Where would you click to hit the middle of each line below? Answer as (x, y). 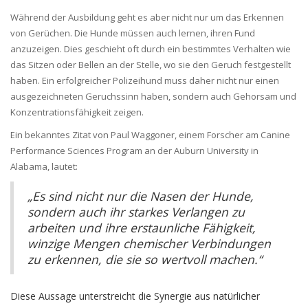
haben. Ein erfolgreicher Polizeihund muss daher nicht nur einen (145, 81)
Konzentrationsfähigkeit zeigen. (77, 112)
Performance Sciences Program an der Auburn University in (134, 151)
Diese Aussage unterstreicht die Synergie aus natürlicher (135, 296)
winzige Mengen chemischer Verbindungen (149, 244)
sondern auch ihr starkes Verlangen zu (136, 212)
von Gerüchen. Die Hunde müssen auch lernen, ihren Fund (133, 33)
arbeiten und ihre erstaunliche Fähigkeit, (142, 228)
